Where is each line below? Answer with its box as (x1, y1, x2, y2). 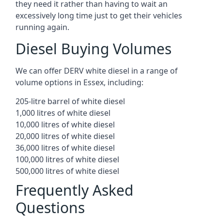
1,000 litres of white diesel (15, 108, 110, 118)
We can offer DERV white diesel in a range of (15, 65, 178, 76)
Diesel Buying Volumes (15, 39, 171, 59)
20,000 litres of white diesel (15, 131, 115, 141)
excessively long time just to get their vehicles (15, 10, 182, 21)
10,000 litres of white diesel (15, 119, 115, 130)
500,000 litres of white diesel (15, 166, 119, 176)
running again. (15, 22, 69, 32)
